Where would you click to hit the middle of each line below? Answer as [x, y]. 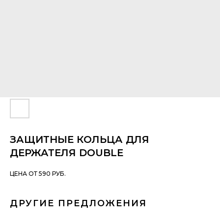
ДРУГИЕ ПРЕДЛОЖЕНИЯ [78, 203]
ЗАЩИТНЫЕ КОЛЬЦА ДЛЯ [80, 139]
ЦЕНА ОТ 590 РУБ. [38, 174]
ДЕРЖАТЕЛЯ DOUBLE [67, 153]
